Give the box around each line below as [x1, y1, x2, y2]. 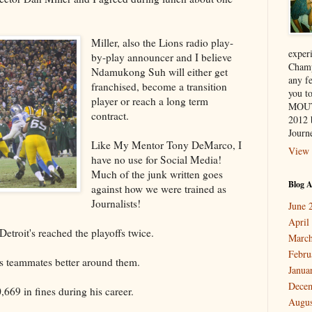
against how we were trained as [91, 181, 227, 196]
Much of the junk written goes [91, 166, 224, 181]
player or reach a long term [91, 93, 209, 108]
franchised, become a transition [91, 79, 228, 93]
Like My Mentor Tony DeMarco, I [91, 137, 242, 152]
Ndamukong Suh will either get [91, 64, 228, 79]
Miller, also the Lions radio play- [91, 35, 234, 49]
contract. [91, 108, 130, 123]
